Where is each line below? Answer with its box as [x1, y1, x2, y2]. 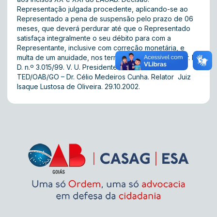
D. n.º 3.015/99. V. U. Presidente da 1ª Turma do [17, 63, 168, 71]
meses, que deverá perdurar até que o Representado [17, 24, 190, 32]
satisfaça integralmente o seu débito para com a [17, 34, 171, 42]
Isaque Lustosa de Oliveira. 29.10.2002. [17, 82, 140, 91]
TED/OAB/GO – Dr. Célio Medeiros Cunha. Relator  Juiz [17, 73, 191, 81]
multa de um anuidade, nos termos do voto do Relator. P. [17, 53, 198, 62]
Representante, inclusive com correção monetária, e [17, 44, 185, 52]
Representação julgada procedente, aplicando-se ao [17, 5, 188, 13]
